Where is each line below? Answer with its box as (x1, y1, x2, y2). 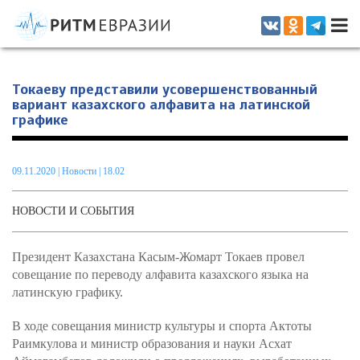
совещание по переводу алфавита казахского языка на (12, 268, 309, 281)
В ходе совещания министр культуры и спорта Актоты (12, 319, 312, 333)
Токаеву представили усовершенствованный (12, 80, 317, 98)
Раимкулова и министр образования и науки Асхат (12, 337, 292, 350)
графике (12, 111, 68, 129)
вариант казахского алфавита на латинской (12, 96, 310, 113)
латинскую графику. (12, 285, 123, 299)
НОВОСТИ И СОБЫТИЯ (12, 205, 134, 217)
